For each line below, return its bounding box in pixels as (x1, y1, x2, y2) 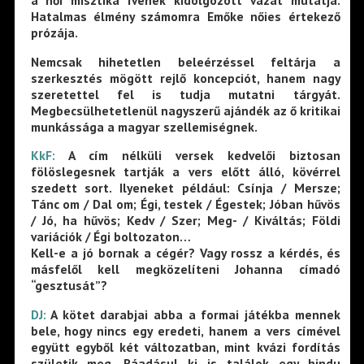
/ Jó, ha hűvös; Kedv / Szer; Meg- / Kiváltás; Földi (30, 212, 340, 229)
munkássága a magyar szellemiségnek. (30, 118, 258, 135)
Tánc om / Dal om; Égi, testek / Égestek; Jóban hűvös (30, 196, 340, 213)
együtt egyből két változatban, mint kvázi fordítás (30, 338, 340, 355)
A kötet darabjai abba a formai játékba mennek (45, 305, 340, 323)
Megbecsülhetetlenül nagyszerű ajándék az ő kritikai (30, 102, 340, 119)
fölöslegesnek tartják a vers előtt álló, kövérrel (30, 163, 340, 180)
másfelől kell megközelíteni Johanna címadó (30, 261, 340, 278)
